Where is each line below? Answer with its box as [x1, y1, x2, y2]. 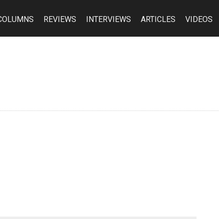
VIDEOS [185, 15, 213, 24]
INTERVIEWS [86, 15, 131, 24]
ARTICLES [141, 15, 175, 24]
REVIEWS [44, 15, 76, 24]
